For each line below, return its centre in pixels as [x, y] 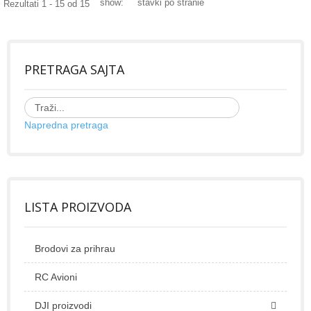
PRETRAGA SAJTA [74, 69]
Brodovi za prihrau [75, 248]
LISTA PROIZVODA [78, 207]
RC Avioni [56, 277]
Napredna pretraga [66, 125]
